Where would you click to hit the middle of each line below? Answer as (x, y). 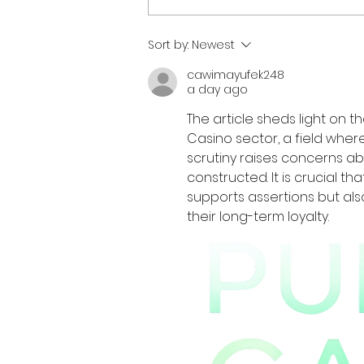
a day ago (217, 89)
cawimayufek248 (236, 75)
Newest (213, 45)
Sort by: (168, 45)
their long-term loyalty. (258, 217)
